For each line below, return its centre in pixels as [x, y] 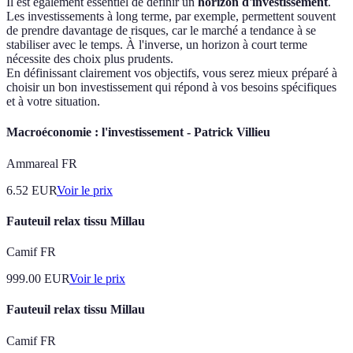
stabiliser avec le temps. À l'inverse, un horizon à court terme [157, 45]
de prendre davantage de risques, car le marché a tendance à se [161, 31]
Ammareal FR [42, 163]
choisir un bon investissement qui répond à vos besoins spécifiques [171, 87]
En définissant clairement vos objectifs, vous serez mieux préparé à [172, 73]
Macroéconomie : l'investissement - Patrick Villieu [138, 132]
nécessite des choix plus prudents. [90, 59]
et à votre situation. [53, 102]
